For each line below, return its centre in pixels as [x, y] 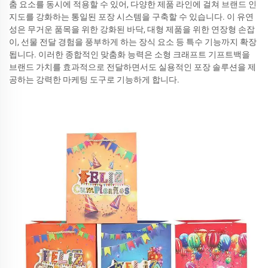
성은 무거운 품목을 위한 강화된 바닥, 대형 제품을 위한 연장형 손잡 [132, 29]
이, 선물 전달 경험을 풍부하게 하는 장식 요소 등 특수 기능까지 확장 [133, 42]
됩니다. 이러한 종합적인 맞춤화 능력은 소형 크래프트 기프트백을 [130, 54]
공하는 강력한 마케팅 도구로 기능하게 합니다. [94, 79]
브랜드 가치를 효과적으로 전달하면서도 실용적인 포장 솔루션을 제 [133, 67]
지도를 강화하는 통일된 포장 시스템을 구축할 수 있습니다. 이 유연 [131, 16]
